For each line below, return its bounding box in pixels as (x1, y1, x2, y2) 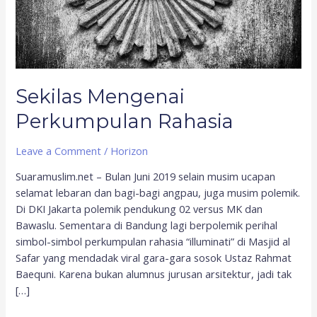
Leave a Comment (16, 143, 102, 158)
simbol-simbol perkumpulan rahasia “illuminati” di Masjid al (16, 234, 291, 249)
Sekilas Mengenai (16, 85, 185, 109)
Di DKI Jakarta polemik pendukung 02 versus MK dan (16, 202, 263, 217)
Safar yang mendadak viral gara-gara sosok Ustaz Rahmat (16, 250, 292, 265)
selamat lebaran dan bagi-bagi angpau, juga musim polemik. (16, 185, 301, 200)
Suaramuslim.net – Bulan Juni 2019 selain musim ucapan (16, 169, 276, 184)
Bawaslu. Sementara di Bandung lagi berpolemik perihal (16, 218, 278, 233)
